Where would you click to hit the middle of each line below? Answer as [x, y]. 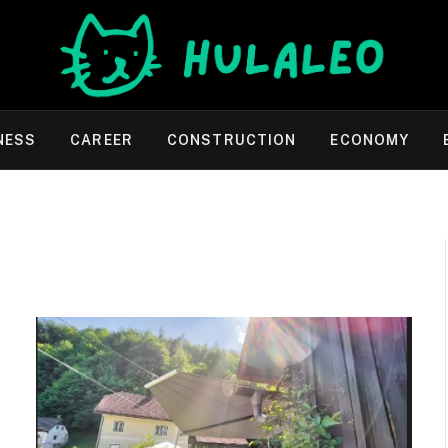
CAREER [101, 140]
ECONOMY [370, 140]
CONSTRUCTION [231, 140]
